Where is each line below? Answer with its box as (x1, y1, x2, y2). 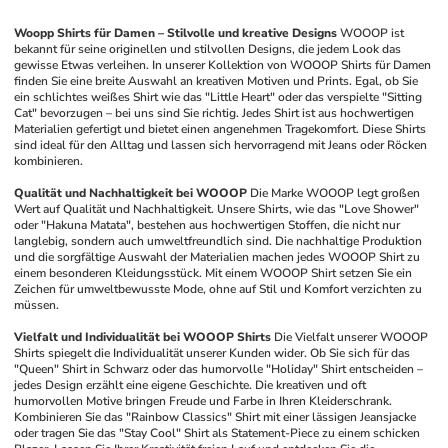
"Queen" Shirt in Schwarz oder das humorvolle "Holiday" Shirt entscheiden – (14, 361, 424, 377)
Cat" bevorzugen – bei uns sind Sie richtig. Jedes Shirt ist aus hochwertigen (14, 105, 415, 121)
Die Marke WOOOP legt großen (250, 185, 421, 201)
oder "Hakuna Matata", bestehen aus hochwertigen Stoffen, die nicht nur (14, 217, 401, 233)
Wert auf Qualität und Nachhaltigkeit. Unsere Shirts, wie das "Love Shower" (14, 201, 420, 217)
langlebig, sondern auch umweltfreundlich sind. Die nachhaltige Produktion (14, 233, 423, 249)
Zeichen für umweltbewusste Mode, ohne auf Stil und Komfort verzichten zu (14, 281, 423, 297)
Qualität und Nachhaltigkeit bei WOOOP (14, 185, 248, 201)
